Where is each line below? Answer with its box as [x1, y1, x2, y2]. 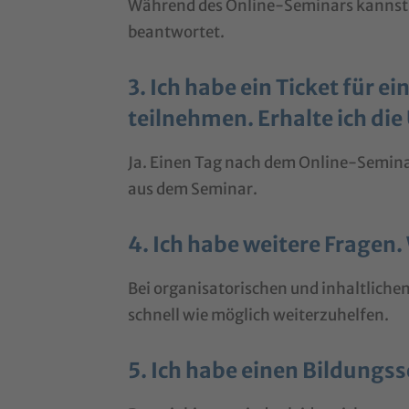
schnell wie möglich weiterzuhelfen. [128, 304, 390, 325]
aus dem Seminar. [128, 178, 258, 199]
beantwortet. [128, 21, 225, 42]
